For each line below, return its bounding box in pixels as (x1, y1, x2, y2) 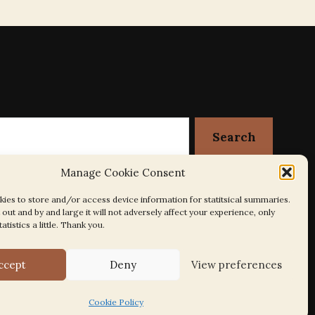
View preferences (191, 257, 283, 271)
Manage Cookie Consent (60, 165, 186, 179)
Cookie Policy (88, 297, 143, 307)
